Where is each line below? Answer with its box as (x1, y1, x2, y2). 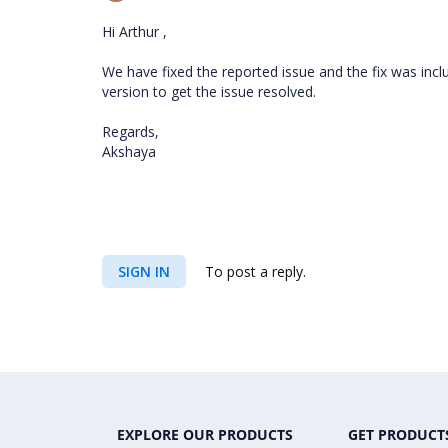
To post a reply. (201, 262, 306, 281)
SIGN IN (118, 262, 170, 281)
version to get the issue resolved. (102, 82, 324, 101)
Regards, (102, 122, 163, 141)
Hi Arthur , (102, 22, 167, 41)
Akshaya (102, 142, 160, 161)
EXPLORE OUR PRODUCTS (117, 425, 293, 444)
